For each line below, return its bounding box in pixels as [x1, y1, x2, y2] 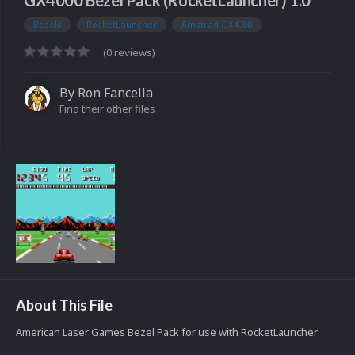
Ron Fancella [78, 84, 153, 102]
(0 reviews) [103, 45, 155, 60]
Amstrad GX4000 [181, 18, 252, 31]
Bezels [33, 18, 62, 31]
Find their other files [59, 101, 155, 116]
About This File [16, 296, 113, 315]
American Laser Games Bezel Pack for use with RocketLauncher [16, 325, 318, 340]
